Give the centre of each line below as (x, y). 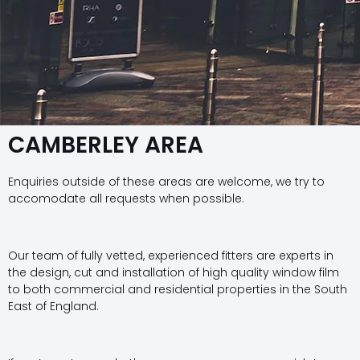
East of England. (53, 306)
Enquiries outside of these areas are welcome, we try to (166, 182)
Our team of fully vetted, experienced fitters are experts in (171, 255)
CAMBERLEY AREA (106, 145)
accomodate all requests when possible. (126, 198)
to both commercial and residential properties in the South (178, 289)
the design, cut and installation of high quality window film (174, 272)
